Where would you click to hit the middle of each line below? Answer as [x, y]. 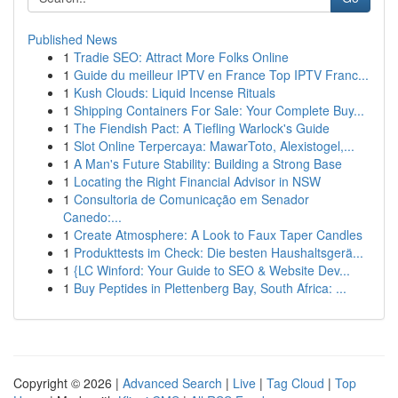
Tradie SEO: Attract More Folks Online [181, 57]
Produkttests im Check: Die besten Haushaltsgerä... [219, 252]
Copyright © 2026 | [68, 383]
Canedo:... [92, 217]
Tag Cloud [295, 383]
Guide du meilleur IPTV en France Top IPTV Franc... [221, 75]
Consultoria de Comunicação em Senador [191, 199]
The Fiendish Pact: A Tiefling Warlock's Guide [202, 128]
